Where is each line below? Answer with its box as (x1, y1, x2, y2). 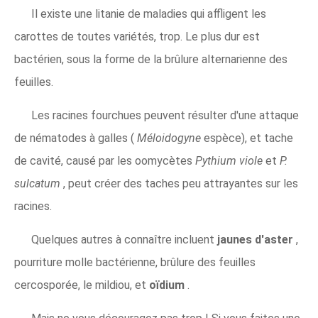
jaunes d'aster (217, 232, 296, 246)
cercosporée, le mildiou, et (14, 278, 149, 292)
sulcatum (14, 176, 63, 190)
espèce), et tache (204, 131, 293, 145)
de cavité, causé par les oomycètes (14, 153, 195, 168)
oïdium (149, 278, 187, 292)
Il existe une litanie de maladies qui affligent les (31, 6, 266, 21)
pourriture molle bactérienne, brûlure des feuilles (14, 255, 256, 269)
